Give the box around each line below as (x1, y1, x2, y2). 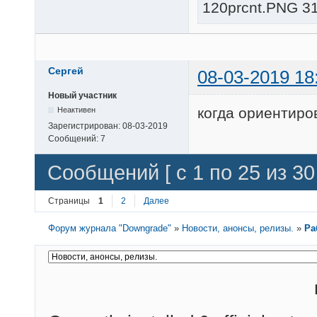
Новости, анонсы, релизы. (182, 223, 294, 234)
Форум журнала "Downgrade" (48, 223, 172, 234)
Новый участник (48, 91, 117, 101)
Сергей (48, 65, 83, 77)
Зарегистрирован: (48, 121, 122, 132)
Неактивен (57, 105, 96, 115)
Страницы (48, 196, 90, 207)
